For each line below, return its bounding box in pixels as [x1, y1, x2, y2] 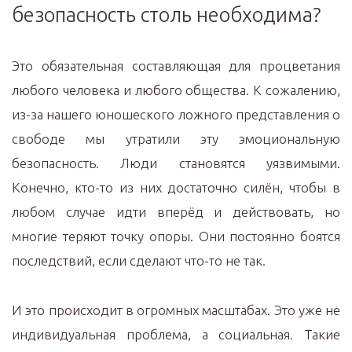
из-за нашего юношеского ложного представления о [12, 107, 340, 122]
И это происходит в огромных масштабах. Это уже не [12, 302, 340, 317]
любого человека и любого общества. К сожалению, [12, 82, 340, 97]
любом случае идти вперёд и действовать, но [12, 204, 340, 219]
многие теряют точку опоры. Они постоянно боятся [12, 229, 340, 244]
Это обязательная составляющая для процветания [12, 58, 340, 73]
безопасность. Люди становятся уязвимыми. [12, 156, 340, 170]
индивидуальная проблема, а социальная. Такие [12, 327, 340, 342]
